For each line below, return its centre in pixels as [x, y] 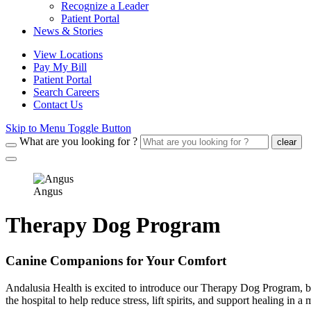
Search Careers [66, 92]
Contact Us [58, 104]
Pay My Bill [60, 67]
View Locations [68, 54]
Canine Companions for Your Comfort [116, 260]
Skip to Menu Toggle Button [68, 128]
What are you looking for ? [78, 141]
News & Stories [68, 31]
